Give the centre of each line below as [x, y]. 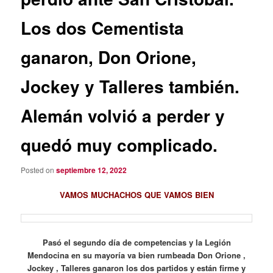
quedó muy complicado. [119, 144]
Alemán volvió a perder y [123, 115]
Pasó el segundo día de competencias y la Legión [136, 242]
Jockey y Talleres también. [130, 86]
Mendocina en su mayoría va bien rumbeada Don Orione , [136, 255]
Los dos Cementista [103, 27]
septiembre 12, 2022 [92, 170]
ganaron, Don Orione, [109, 57]
